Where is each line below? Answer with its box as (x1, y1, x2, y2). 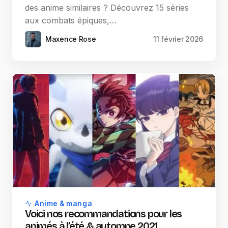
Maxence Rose (45, 34, 96, 43)
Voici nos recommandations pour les (25, 207, 182, 220)
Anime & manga (35, 199, 93, 208)
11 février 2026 (153, 34, 203, 43)
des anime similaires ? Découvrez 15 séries (25, 2, 189, 13)
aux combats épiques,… (25, 15, 117, 25)
